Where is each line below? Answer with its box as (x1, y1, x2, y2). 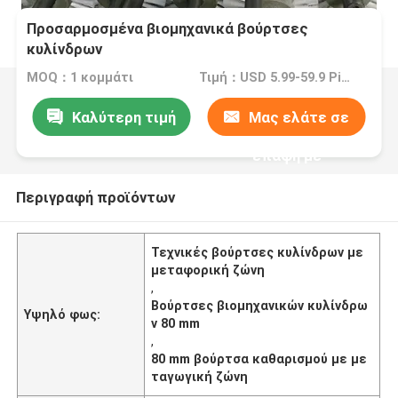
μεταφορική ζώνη (151, 262, 266, 277)
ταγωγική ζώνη (151, 369, 249, 384)
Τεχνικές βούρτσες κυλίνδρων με (151, 244, 364, 259)
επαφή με (251, 146, 322, 164)
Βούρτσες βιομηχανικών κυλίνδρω (151, 298, 369, 313)
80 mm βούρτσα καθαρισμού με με (151, 351, 368, 366)
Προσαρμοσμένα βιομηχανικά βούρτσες (27, 20, 309, 38)
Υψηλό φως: (24, 306, 101, 322)
